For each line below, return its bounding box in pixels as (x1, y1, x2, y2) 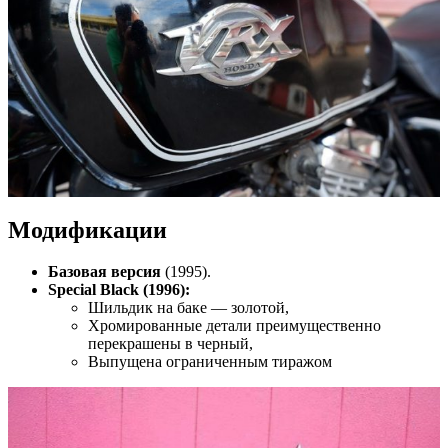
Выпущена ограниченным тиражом (88, 353, 332, 371)
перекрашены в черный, (88, 335, 253, 353)
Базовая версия (48, 263, 161, 281)
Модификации (8, 216, 167, 243)
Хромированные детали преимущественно (88, 317, 381, 335)
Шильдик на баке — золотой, (88, 299, 289, 317)
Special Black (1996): (48, 281, 190, 299)
